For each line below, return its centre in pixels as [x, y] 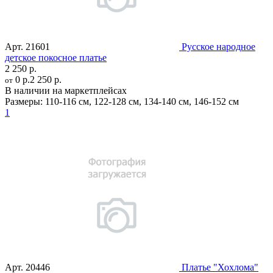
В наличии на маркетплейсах [66, 90]
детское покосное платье [56, 57]
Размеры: [24, 101]
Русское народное [218, 46]
